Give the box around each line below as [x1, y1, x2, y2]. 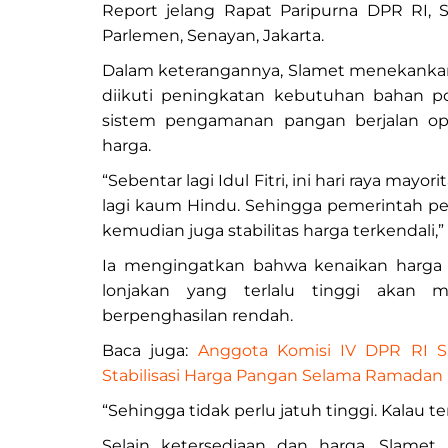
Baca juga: [102, 341, 198, 361]
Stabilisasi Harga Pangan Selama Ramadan [102, 366, 443, 386]
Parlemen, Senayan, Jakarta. [102, 26, 324, 46]
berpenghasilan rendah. [102, 306, 293, 326]
